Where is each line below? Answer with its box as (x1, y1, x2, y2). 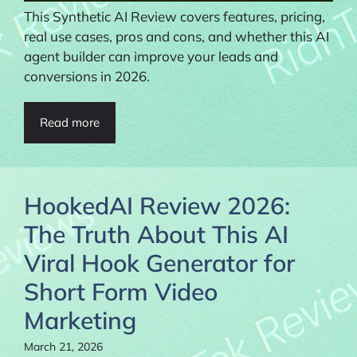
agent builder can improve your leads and (24, 47, 278, 65)
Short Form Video (24, 276, 218, 307)
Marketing (24, 304, 136, 335)
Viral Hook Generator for (24, 247, 295, 278)
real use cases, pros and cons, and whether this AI (24, 27, 329, 45)
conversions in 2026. (24, 67, 150, 84)
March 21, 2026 (24, 339, 103, 354)
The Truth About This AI (24, 218, 288, 249)
